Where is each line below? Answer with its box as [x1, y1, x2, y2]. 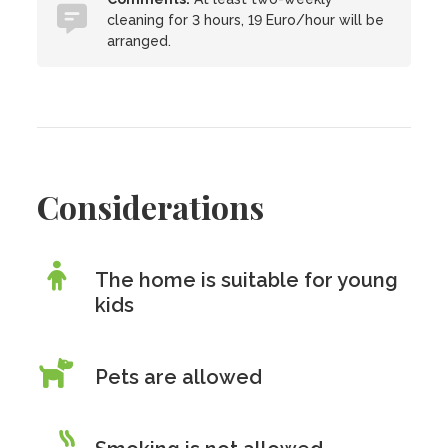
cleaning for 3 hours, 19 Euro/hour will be [107, 12, 385, 28]
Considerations [37, 185, 265, 228]
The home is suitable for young [95, 268, 399, 292]
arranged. [107, 33, 172, 49]
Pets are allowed [95, 365, 263, 389]
